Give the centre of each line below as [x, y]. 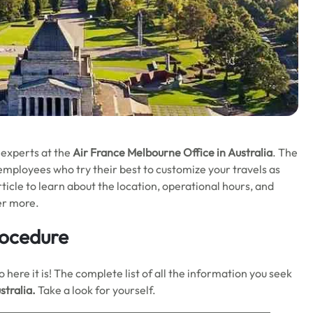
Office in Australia [228, 152]
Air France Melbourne [127, 152]
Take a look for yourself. [98, 290]
